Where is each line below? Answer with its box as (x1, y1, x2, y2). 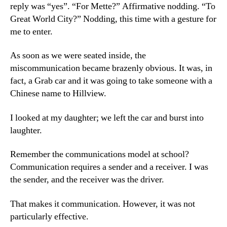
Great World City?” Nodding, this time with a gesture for (10, 13, 216, 25)
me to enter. (10, 25, 53, 37)
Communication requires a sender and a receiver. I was (10, 161, 208, 173)
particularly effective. (10, 210, 91, 222)
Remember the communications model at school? (10, 148, 189, 160)
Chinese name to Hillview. (10, 88, 106, 99)
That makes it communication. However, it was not (10, 198, 195, 210)
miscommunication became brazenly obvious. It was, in (10, 62, 212, 74)
